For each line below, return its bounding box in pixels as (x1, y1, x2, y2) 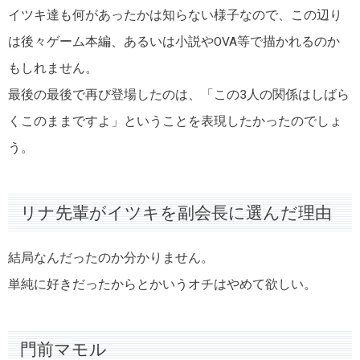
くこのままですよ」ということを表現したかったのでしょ (8, 113, 342, 129)
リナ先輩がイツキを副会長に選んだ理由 (20, 202, 332, 223)
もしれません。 (8, 60, 98, 76)
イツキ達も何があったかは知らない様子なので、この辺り (8, 7, 342, 22)
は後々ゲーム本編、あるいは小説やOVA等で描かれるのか (8, 34, 340, 49)
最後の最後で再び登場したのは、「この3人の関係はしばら (8, 87, 350, 102)
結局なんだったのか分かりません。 (8, 250, 214, 265)
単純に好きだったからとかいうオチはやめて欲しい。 (8, 276, 317, 292)
